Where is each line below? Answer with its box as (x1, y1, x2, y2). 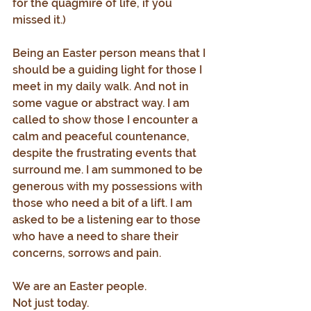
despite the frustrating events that (12, 146, 199, 160)
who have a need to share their (12, 230, 181, 243)
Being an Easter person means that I (12, 47, 208, 60)
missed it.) (12, 13, 66, 26)
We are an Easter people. (12, 280, 146, 293)
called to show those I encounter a (12, 113, 201, 126)
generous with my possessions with (12, 180, 205, 193)
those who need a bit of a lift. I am (12, 196, 195, 210)
